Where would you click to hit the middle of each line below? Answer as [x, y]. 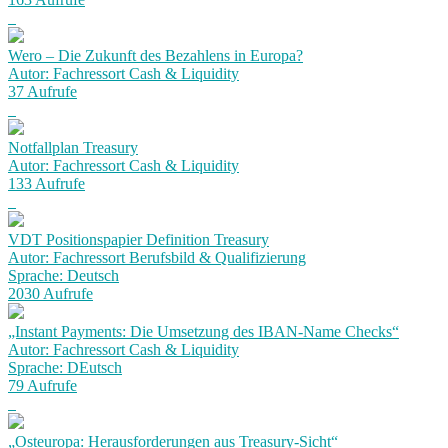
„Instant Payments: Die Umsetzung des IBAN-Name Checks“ [203, 331]
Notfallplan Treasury [73, 147]
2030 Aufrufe [50, 293]
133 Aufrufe [46, 183]
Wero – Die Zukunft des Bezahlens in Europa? [155, 55]
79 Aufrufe [42, 385]
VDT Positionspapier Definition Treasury [138, 239]
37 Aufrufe [42, 91]
